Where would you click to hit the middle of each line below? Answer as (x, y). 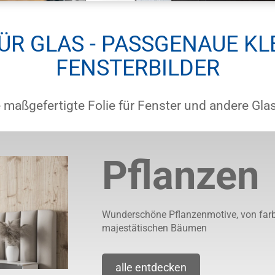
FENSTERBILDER (137, 68)
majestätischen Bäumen (154, 228)
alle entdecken (151, 267)
